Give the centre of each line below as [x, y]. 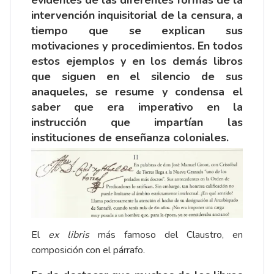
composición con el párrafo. [88, 250]
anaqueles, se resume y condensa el [137, 91]
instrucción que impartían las [137, 122]
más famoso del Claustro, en [166, 235]
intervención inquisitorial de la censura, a [137, 15]
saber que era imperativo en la [137, 107]
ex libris [69, 235]
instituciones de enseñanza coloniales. [130, 137]
